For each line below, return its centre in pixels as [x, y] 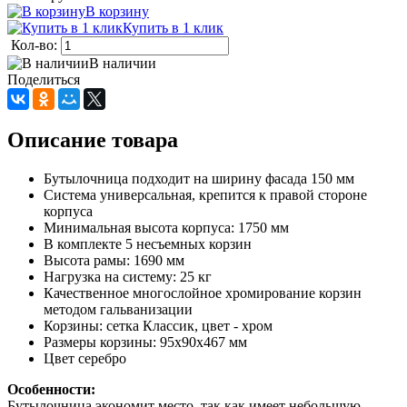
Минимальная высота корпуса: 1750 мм [166, 227]
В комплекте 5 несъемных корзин [148, 243]
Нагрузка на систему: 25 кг [128, 276]
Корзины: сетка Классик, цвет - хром [158, 325]
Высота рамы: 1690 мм [114, 260]
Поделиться [44, 79]
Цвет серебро [85, 358]
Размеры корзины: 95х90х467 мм [145, 342]
